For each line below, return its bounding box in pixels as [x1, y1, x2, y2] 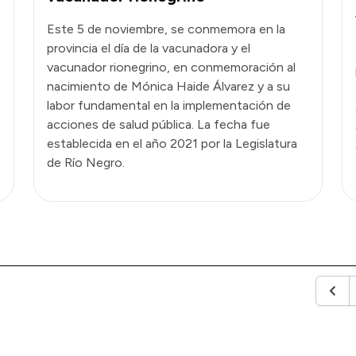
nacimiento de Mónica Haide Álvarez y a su [47, 78, 290, 94]
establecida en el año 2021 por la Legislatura [47, 135, 297, 151]
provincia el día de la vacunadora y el [47, 40, 250, 56]
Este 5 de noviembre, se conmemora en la [47, 21, 285, 37]
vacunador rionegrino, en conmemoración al [47, 59, 296, 75]
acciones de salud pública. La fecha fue [47, 116, 270, 132]
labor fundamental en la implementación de [47, 97, 291, 113]
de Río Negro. [47, 154, 125, 170]
